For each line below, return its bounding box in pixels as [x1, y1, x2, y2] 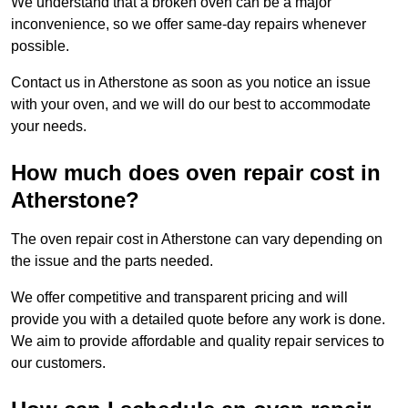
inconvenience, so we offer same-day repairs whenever [11, 16, 366, 33]
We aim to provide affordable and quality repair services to [11, 333, 384, 350]
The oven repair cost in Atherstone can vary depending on [11, 231, 382, 248]
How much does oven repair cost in [11, 160, 381, 186]
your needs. [11, 118, 87, 135]
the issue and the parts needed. [11, 253, 217, 270]
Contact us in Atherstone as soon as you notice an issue [11, 75, 371, 91]
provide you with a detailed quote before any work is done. [11, 311, 385, 328]
